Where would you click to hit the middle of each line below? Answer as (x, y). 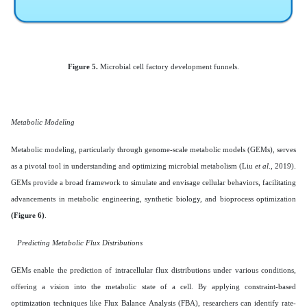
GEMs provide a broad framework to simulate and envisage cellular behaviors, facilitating (153, 182)
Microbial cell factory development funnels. (169, 66)
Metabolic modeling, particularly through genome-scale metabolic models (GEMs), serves (153, 149)
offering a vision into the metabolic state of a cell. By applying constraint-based (153, 286)
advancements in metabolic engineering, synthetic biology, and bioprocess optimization (153, 198)
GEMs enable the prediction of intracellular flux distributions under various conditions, (153, 270)
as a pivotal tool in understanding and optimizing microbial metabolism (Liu (133, 165)
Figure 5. (83, 66)
